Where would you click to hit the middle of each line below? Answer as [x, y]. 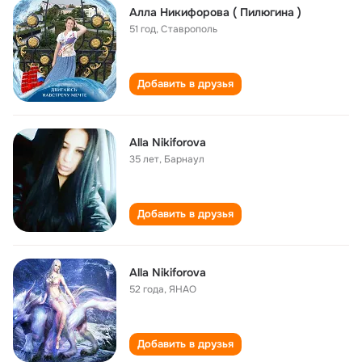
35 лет [144, 159]
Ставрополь [189, 29]
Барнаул [184, 159]
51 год [143, 29]
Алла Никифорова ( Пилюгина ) [215, 12]
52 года [147, 289]
